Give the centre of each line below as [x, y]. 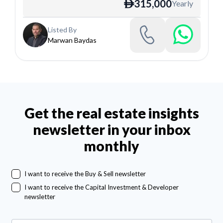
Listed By [62, 30]
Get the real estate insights [111, 113]
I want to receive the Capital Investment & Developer [101, 187]
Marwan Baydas [72, 40]
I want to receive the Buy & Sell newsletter [85, 174]
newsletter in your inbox [111, 130]
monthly [111, 146]
